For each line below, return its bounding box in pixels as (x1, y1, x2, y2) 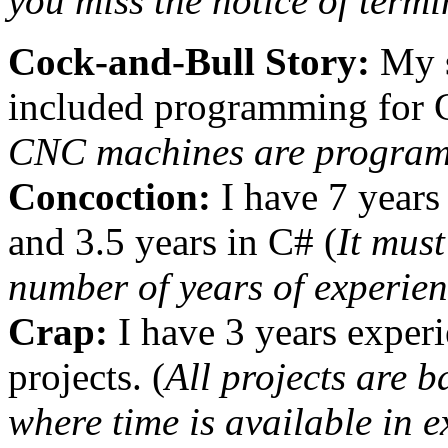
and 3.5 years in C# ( (8, 220, 337, 264)
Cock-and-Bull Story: (8, 40, 370, 84)
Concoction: (8, 175, 211, 219)
